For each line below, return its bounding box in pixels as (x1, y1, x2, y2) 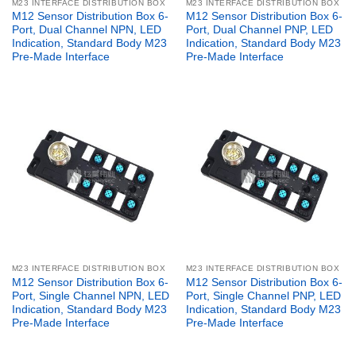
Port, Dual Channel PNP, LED (185, 24, 333, 37)
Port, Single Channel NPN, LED (11, 289, 169, 302)
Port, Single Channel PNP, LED (185, 289, 341, 302)
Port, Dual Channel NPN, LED (11, 24, 161, 37)
